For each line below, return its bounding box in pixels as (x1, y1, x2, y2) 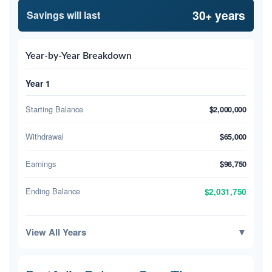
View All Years (25, 225, 86, 239)
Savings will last (27, 8, 100, 22)
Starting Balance (25, 103, 83, 115)
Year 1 (25, 76, 50, 89)
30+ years (192, 6, 245, 24)
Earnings (25, 157, 56, 169)
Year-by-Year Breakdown (25, 50, 132, 61)
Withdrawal (25, 130, 64, 142)
